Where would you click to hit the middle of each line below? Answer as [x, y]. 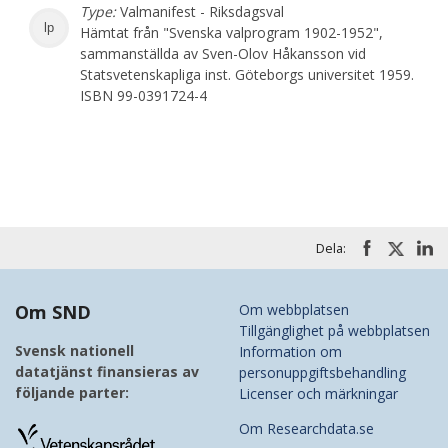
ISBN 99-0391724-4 [144, 95]
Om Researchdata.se [306, 429]
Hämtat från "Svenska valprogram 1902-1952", [232, 32]
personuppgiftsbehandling [322, 373]
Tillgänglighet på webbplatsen [334, 331]
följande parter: [72, 393]
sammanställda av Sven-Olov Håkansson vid [223, 53]
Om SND [53, 312]
